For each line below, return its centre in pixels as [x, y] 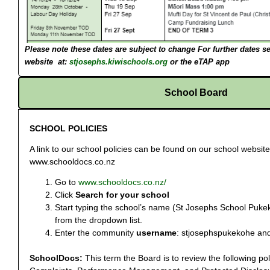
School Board [196, 92]
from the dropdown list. [99, 220]
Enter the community [96, 232]
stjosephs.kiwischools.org [118, 61]
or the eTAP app [200, 61]
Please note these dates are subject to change [111, 49]
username [156, 232]
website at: [47, 61]
